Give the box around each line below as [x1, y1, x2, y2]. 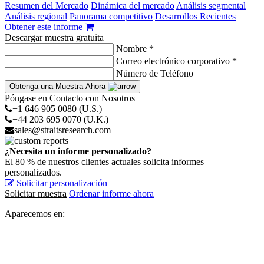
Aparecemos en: [5, 209, 65, 219]
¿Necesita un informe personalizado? [5, 146, 151, 157]
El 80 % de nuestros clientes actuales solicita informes [5, 157, 204, 167]
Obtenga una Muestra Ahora [9, 82, 108, 91]
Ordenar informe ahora [69, 189, 154, 199]
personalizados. [5, 167, 62, 178]
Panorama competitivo [70, 11, 153, 22]
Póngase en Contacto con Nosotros [5, 93, 135, 104]
